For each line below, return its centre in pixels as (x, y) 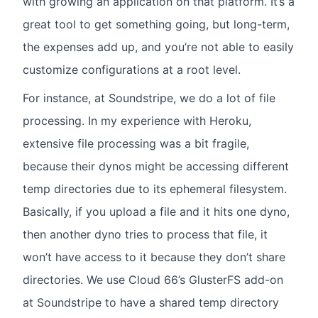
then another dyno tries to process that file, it (145, 235)
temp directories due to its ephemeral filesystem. (155, 189)
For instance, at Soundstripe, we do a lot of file (149, 98)
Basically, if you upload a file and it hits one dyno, (156, 212)
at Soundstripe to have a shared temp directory (151, 303)
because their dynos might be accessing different (156, 166)
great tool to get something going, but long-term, (156, 24)
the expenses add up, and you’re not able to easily (158, 47)
